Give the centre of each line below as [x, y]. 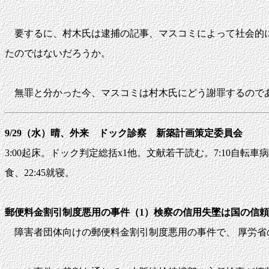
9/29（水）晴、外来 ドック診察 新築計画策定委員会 [124, 133]
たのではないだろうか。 [58, 53]
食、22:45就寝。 [40, 173]
